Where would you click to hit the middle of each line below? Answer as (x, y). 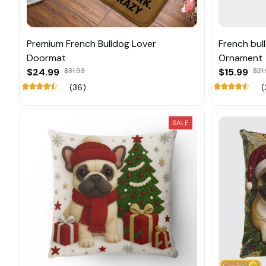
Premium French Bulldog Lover (91, 44)
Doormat (46, 58)
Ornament (240, 58)
